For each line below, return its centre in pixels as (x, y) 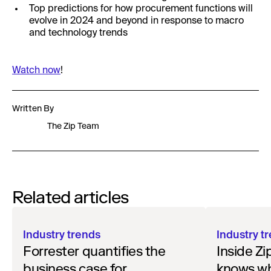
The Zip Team (73, 126)
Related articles (71, 197)
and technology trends (78, 33)
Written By (33, 108)
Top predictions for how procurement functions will (141, 9)
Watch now (36, 70)
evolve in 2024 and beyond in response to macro (136, 21)
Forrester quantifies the (94, 251)
